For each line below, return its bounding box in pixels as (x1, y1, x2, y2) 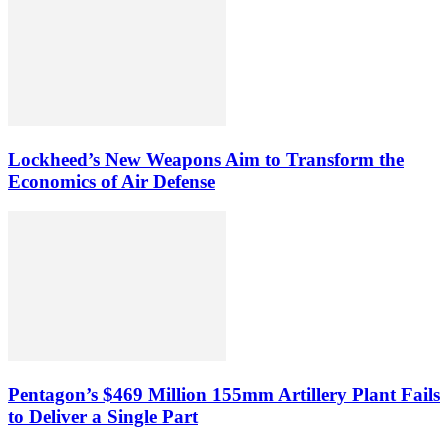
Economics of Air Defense (8, 170, 215, 192)
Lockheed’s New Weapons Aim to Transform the (8, 148, 404, 170)
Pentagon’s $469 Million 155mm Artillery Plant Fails (8, 383, 440, 405)
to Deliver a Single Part (8, 405, 198, 427)
